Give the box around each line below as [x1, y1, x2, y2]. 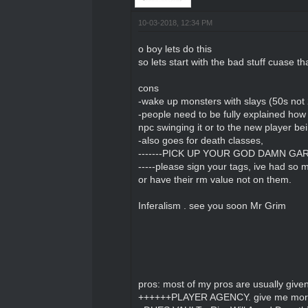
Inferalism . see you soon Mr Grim [137, 199, 286, 211]
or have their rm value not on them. [137, 173, 291, 185]
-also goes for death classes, [137, 134, 263, 146]
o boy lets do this [137, 43, 212, 54]
